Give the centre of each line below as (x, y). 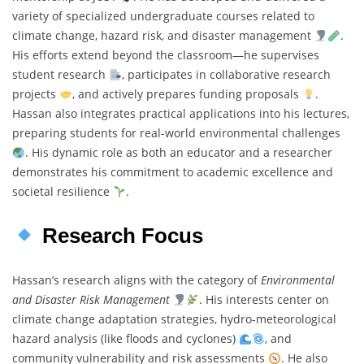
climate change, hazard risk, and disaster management (163, 36)
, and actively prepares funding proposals (187, 94)
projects (36, 94)
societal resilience (63, 192)
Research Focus (125, 236)
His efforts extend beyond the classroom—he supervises (166, 55)
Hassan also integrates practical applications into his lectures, (181, 114)
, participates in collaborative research (226, 75)
